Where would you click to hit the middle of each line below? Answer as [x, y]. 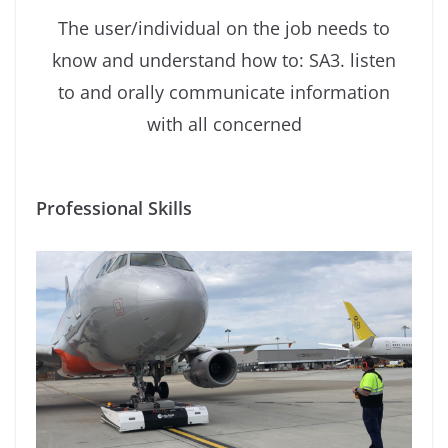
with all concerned [224, 124]
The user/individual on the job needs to [224, 28]
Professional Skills [114, 208]
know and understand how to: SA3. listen [224, 60]
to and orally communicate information [224, 92]
